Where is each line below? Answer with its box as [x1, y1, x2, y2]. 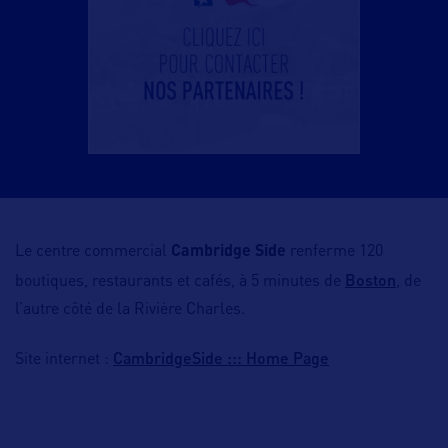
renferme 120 [290, 244, 383, 261]
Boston [345, 270, 396, 290]
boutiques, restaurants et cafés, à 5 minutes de [15, 274, 345, 291]
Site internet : [15, 352, 113, 369]
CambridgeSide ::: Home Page [113, 348, 329, 368]
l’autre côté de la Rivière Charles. [15, 302, 245, 319]
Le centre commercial [15, 244, 171, 261]
